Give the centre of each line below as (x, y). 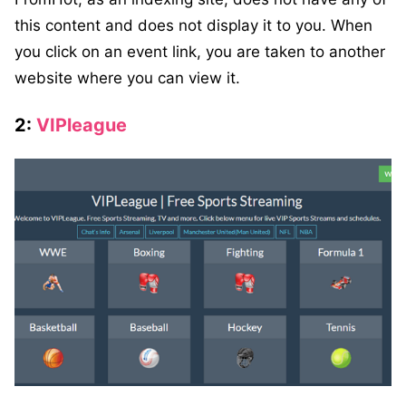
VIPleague (82, 126)
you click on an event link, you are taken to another (200, 52)
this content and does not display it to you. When (193, 26)
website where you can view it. (127, 78)
